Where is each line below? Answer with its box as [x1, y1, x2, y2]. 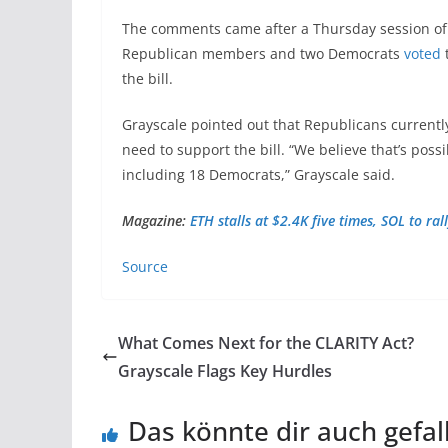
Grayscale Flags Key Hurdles [118, 359, 332, 382]
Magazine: [122, 210, 190, 230]
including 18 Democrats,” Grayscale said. [122, 164, 395, 184]
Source [122, 256, 168, 276]
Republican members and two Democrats [122, 43, 404, 63]
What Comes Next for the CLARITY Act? [118, 331, 414, 354]
